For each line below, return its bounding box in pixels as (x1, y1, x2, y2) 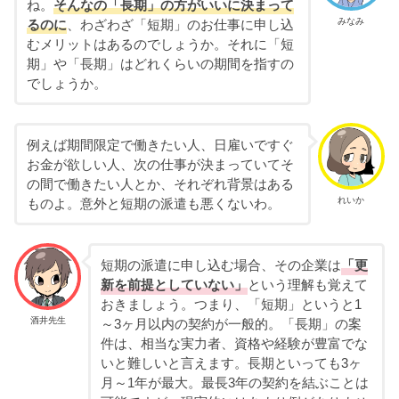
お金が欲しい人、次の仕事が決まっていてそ (26, 157, 294, 172)
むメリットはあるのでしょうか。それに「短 (26, 37, 294, 52)
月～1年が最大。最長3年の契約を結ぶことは (100, 375, 369, 390)
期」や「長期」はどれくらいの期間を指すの (26, 56, 294, 71)
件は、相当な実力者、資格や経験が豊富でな (100, 336, 368, 351)
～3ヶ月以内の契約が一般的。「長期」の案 (100, 316, 362, 331)
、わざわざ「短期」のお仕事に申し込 (66, 17, 294, 32)
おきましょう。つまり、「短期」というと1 (100, 297, 362, 312)
